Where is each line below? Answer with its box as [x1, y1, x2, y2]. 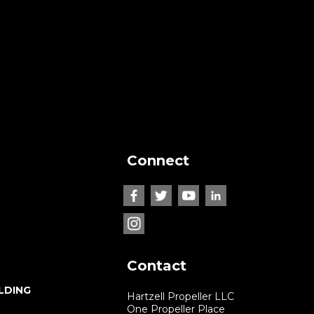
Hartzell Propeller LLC [127, 289, 234, 303]
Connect [127, 151, 189, 169]
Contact [127, 257, 186, 274]
